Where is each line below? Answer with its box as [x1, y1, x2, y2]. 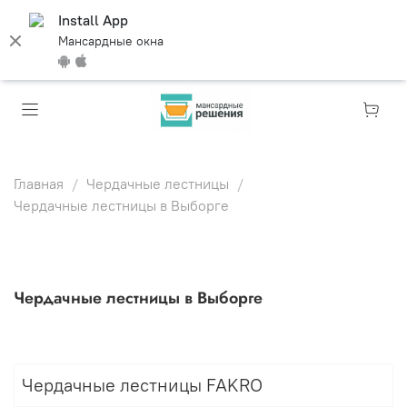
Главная [14, 174, 64, 193]
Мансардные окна [58, 33, 164, 49]
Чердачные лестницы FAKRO [22, 373, 263, 397]
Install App [58, 11, 128, 29]
